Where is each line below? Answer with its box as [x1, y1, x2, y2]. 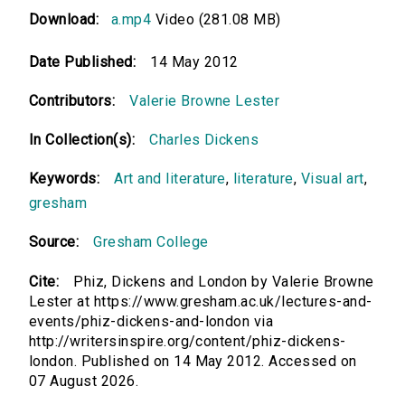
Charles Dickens [149, 131, 259, 149]
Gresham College [93, 233, 209, 251]
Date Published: [29, 53, 137, 71]
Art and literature [114, 170, 226, 188]
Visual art [300, 170, 364, 188]
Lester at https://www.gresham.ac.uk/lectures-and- [29, 293, 372, 311]
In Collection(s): [29, 131, 136, 149]
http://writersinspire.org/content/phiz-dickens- [29, 333, 346, 351]
